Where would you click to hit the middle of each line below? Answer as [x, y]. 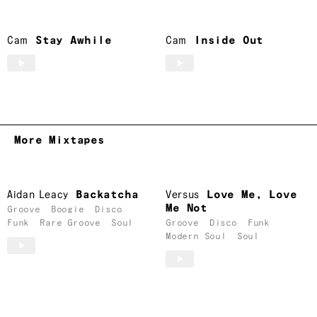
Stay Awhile [74, 40]
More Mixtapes [59, 140]
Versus [183, 195]
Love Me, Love [252, 195]
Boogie [67, 210]
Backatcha [107, 195]
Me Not [187, 209]
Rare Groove [70, 224]
